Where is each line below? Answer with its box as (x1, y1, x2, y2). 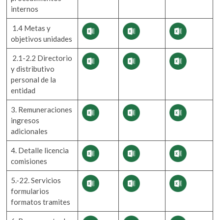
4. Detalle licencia (11, 145, 69, 155)
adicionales (11, 126, 48, 136)
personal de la (11, 75, 56, 84)
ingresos (11, 115, 40, 125)
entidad (11, 85, 36, 95)
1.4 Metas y (11, 23, 51, 32)
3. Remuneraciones (11, 105, 73, 114)
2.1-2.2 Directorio (11, 53, 73, 62)
